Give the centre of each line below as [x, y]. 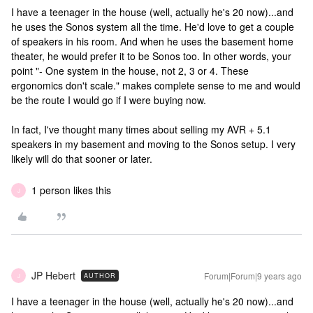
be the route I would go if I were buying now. [109, 100]
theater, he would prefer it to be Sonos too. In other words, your [151, 56]
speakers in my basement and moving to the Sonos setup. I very [153, 144]
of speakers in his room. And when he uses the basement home [152, 41]
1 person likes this [71, 190]
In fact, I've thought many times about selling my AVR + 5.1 [141, 129]
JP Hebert [53, 275]
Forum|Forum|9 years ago [253, 276]
